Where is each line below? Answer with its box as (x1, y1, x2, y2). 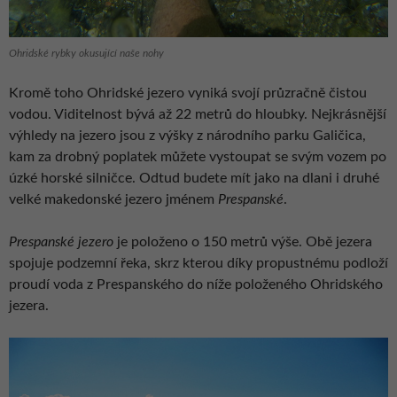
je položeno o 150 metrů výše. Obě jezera (113, 234, 372, 249)
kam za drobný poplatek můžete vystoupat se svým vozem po (9, 149, 386, 164)
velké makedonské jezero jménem (9, 191, 218, 206)
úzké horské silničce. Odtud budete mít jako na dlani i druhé (9, 170, 379, 185)
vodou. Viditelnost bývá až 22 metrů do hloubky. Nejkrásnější (9, 106, 386, 121)
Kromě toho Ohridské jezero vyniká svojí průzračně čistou (9, 85, 367, 100)
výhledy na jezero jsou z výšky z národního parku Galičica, (9, 128, 366, 143)
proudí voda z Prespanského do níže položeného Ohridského (9, 276, 383, 292)
